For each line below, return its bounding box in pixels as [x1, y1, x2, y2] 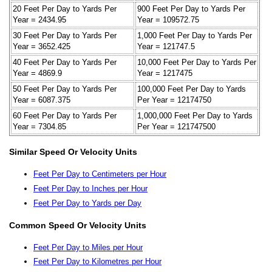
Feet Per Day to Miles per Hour [33, 242, 143, 252]
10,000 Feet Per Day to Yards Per [137, 57, 256, 67]
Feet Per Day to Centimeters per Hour [33, 169, 166, 179]
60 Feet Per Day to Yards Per [13, 110, 117, 120]
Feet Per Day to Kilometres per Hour [33, 257, 161, 267]
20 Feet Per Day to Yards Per [13, 4, 117, 13]
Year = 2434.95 [13, 15, 66, 24]
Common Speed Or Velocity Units [9, 220, 146, 230]
